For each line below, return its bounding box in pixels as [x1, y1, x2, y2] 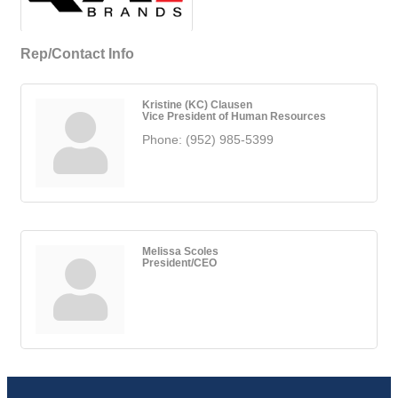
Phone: [142, 132, 182, 147]
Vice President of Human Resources [142, 110, 326, 123]
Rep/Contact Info [20, 45, 134, 62]
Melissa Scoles [142, 245, 219, 258]
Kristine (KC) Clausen [142, 99, 252, 111]
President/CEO [142, 257, 217, 269]
